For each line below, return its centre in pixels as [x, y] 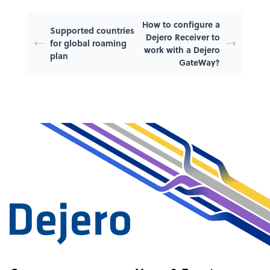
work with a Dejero [182, 49]
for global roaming [88, 43]
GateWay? [199, 62]
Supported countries [92, 30]
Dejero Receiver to [183, 36]
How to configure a [181, 24]
